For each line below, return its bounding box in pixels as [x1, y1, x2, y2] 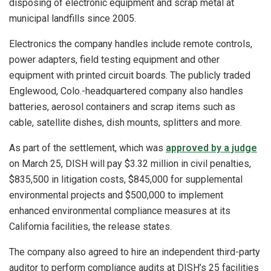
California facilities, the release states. [9, 221, 172, 233]
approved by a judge [166, 142, 257, 154]
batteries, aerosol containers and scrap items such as [9, 101, 235, 113]
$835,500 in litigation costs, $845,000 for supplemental [9, 174, 243, 186]
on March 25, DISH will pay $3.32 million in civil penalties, [9, 158, 251, 170]
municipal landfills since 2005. [9, 13, 136, 25]
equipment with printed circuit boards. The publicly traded [9, 70, 250, 82]
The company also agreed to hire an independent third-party [9, 246, 260, 258]
